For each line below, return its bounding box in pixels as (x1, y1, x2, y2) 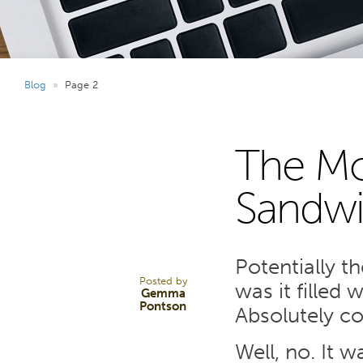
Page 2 (65, 78, 98, 91)
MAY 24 (67, 234, 127, 255)
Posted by (139, 274, 187, 287)
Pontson (139, 299, 186, 314)
